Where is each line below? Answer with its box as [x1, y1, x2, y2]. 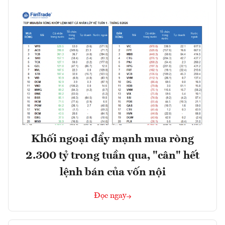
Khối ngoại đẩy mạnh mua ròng [31, 133, 194, 145]
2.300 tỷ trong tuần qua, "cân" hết [26, 150, 199, 161]
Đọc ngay [94, 191, 127, 200]
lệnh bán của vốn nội [59, 166, 166, 178]
